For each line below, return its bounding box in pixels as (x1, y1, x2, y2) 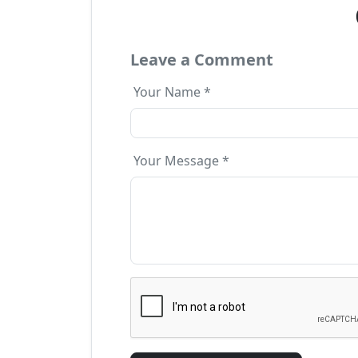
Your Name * (133, 83, 211, 101)
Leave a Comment (130, 49, 273, 71)
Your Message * (133, 152, 229, 170)
